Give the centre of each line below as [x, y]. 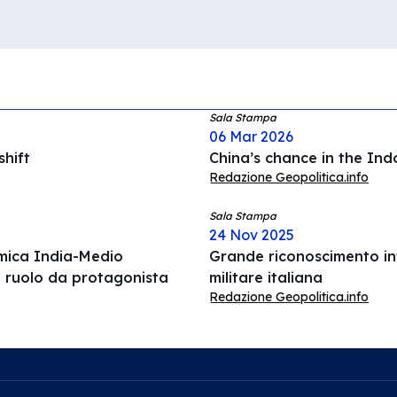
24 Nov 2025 [252, 235]
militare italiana [266, 277]
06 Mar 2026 [251, 136]
